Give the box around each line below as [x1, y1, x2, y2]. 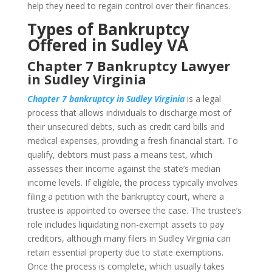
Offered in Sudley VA [27, 34, 188, 56]
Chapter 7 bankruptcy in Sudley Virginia [27, 93, 185, 104]
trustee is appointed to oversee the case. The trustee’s [27, 205, 242, 216]
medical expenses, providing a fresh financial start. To [27, 135, 238, 146]
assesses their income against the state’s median [27, 163, 220, 174]
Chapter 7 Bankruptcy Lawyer [27, 56, 230, 75]
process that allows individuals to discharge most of [27, 107, 231, 118]
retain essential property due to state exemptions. [27, 246, 223, 258]
